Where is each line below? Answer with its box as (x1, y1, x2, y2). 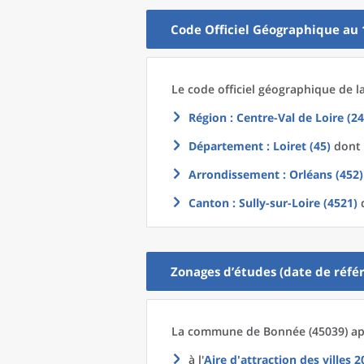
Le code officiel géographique (171, 81, 339, 97)
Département (188, 138, 263, 154)
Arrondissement (188, 167, 279, 182)
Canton (188, 195, 229, 210)
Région (188, 110, 227, 125)
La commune (171, 323, 246, 339)
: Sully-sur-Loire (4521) (229, 195, 357, 210)
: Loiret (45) (263, 138, 331, 154)
